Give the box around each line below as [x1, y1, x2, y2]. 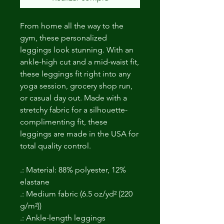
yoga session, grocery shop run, [20, 81, 132, 90]
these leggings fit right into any [20, 69, 130, 78]
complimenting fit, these [20, 117, 107, 126]
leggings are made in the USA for [20, 129, 138, 138]
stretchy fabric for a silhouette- [20, 105, 127, 114]
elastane [20, 177, 49, 186]
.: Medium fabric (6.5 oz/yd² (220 [20, 189, 132, 198]
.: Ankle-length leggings [20, 213, 105, 222]
